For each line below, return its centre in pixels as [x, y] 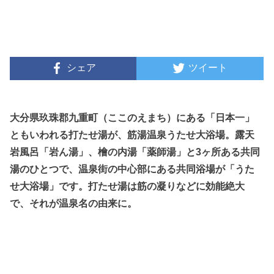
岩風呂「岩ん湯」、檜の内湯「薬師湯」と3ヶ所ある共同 [135, 152]
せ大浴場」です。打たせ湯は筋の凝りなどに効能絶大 [128, 186]
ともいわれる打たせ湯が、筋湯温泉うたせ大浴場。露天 [132, 135]
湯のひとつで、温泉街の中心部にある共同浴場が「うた [132, 169]
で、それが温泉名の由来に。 [74, 203]
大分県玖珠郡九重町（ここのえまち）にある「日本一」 [132, 118]
